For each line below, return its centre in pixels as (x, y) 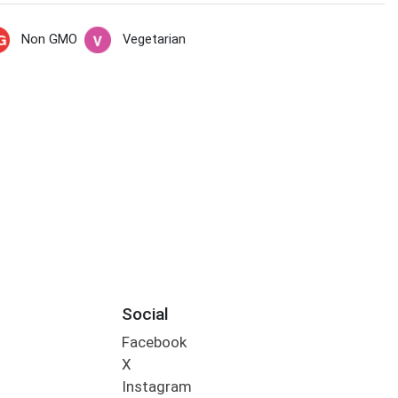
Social (145, 314)
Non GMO (49, 40)
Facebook (154, 342)
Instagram (156, 387)
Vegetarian (154, 40)
